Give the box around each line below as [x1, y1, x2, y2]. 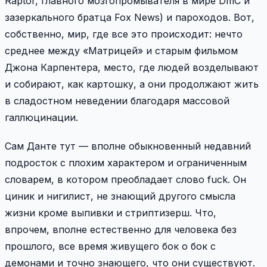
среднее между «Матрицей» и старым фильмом [5, 44, 238, 57]
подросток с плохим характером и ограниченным [5, 156, 247, 169]
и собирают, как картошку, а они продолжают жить [5, 77, 259, 90]
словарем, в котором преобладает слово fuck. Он [5, 173, 246, 185]
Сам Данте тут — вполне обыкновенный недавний [5, 139, 251, 152]
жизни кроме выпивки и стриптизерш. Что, [5, 206, 216, 219]
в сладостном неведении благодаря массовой [5, 94, 229, 107]
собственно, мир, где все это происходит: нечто [5, 27, 243, 40]
